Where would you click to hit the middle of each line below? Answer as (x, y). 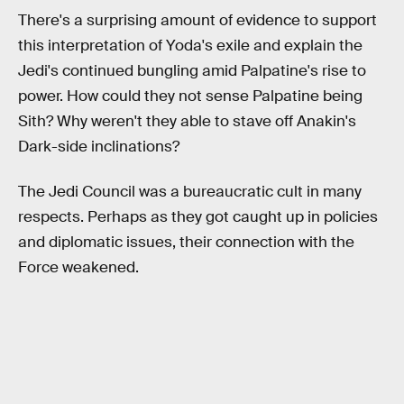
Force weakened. (78, 267)
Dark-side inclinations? (99, 147)
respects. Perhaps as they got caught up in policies (198, 216)
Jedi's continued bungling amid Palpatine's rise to (192, 71)
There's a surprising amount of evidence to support (197, 21)
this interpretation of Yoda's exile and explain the (190, 46)
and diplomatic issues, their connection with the (186, 242)
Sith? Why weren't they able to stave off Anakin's (187, 122)
